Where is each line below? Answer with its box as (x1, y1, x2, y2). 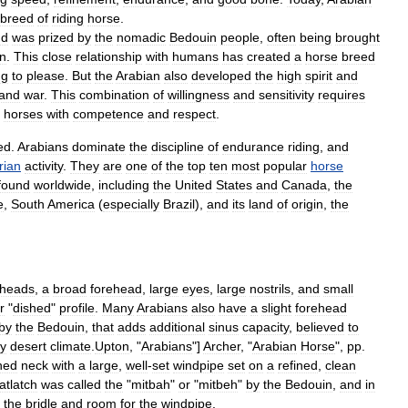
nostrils (250, 280, 291, 296)
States (216, 177, 252, 192)
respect (173, 106, 216, 121)
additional (149, 319, 205, 334)
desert (10, 338, 46, 353)
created (247, 48, 291, 64)
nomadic (117, 29, 166, 45)
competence (73, 106, 144, 121)
